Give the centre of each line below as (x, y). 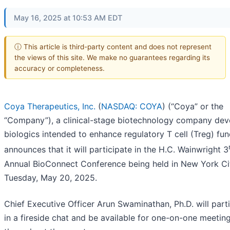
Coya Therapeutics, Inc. (50, 107)
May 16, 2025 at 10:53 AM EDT (68, 18)
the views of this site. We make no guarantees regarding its (112, 57)
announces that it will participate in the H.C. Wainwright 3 (116, 150)
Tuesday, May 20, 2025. (51, 177)
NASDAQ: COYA (132, 107)
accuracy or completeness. (60, 68)
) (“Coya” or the (193, 107)
